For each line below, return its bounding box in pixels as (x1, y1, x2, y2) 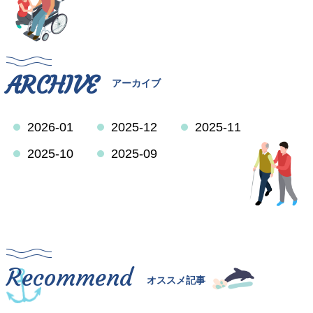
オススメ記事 (146, 275, 205, 286)
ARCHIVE (6, 71, 98, 100)
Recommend (6, 263, 133, 292)
